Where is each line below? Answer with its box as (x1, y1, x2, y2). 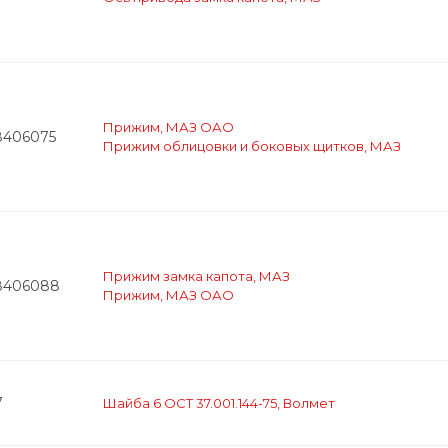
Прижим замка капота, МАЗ (103, 268, 290, 284)
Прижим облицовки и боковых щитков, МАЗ (103, 138, 401, 154)
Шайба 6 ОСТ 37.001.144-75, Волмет (103, 394, 335, 411)
